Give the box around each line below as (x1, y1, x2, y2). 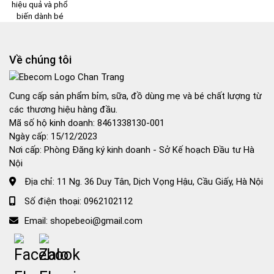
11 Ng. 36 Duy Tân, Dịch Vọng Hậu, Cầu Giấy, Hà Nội (57, 176, 263, 188)
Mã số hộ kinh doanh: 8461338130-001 (9, 117, 165, 128)
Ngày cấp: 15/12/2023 (9, 130, 97, 142)
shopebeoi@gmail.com (50, 215, 143, 227)
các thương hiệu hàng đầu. (9, 103, 117, 115)
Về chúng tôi (9, 53, 72, 67)
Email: (24, 215, 50, 227)
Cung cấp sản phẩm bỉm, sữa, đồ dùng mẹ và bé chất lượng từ (9, 90, 262, 102)
